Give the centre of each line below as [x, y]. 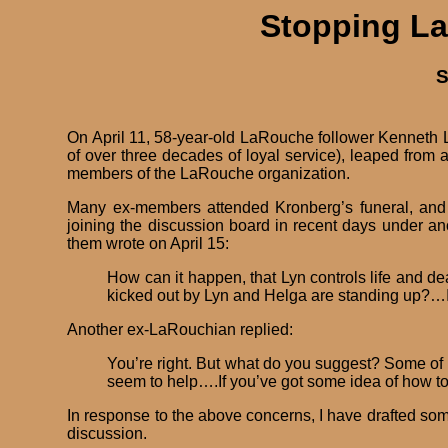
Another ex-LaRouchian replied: [180, 330]
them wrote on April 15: [148, 244]
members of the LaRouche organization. [209, 174]
